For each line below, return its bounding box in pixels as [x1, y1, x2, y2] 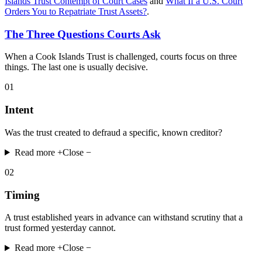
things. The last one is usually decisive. [5, 62, 148, 73]
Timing [5, 188, 40, 201]
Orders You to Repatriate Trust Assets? [5, 6, 147, 17]
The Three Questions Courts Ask [5, 27, 161, 40]
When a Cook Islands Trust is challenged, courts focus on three [5, 51, 237, 62]
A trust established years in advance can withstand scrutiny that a [5, 212, 243, 223]
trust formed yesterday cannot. [5, 223, 116, 233]
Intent [5, 104, 33, 116]
